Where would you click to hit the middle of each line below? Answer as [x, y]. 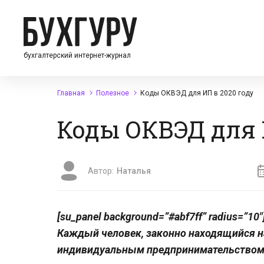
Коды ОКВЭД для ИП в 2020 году [197, 93]
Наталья [134, 171]
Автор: [101, 171]
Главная [71, 93]
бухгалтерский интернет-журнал [77, 55]
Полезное [113, 93]
